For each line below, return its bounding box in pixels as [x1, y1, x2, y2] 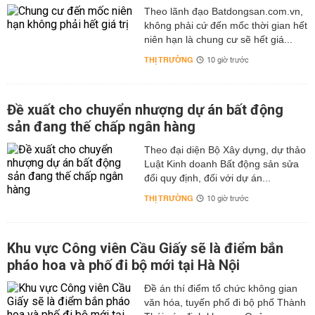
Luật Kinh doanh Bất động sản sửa [143, 158, 299, 170]
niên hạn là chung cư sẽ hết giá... [143, 34, 292, 46]
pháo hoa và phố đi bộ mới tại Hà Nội [7, 257, 240, 274]
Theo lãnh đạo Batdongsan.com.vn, [143, 6, 303, 18]
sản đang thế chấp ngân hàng [7, 118, 195, 136]
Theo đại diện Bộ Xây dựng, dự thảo [143, 144, 306, 156]
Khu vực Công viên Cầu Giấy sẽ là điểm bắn [7, 240, 283, 257]
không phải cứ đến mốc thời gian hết [143, 20, 307, 32]
